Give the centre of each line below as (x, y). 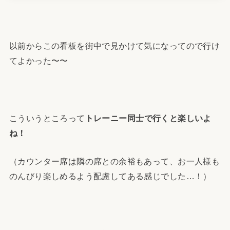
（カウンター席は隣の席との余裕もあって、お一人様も (114, 161)
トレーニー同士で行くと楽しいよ (148, 118)
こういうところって (47, 118)
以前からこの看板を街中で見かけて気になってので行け (114, 45)
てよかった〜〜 (39, 60)
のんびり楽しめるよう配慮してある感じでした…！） (110, 176)
